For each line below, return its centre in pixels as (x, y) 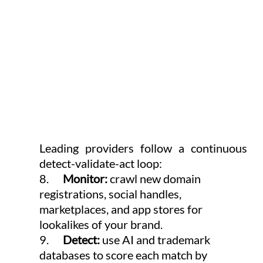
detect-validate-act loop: (100, 163)
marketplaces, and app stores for (122, 209)
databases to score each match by (124, 254)
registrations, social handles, (111, 193)
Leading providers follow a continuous (143, 148)
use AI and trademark (157, 239)
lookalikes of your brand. (101, 224)
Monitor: (86, 178)
